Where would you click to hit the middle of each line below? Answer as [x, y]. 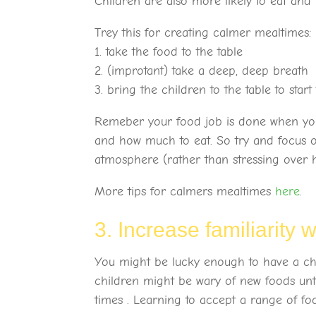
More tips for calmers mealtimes [185, 192]
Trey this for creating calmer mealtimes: [203, 33]
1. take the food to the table [169, 52]
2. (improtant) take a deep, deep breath [202, 71]
